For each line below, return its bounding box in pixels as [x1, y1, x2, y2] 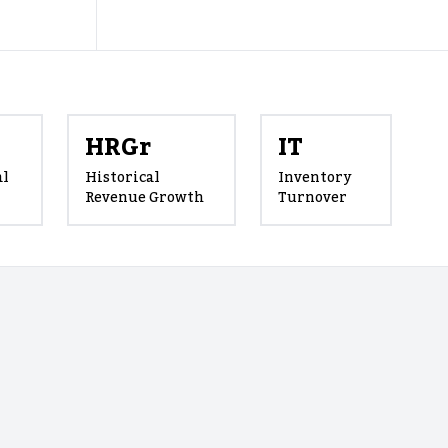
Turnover [278, 184, 348, 213]
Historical [85, 164, 161, 193]
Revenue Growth [85, 184, 205, 213]
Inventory [278, 164, 352, 193]
